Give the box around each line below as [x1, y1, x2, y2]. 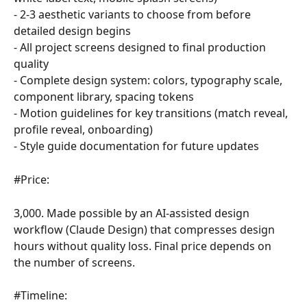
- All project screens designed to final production [14, 40, 269, 56]
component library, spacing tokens [14, 89, 194, 105]
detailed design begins [14, 23, 131, 39]
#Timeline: [14, 288, 67, 304]
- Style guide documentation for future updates [14, 138, 259, 154]
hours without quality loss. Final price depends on [14, 238, 274, 254]
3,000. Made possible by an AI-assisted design [14, 206, 252, 221]
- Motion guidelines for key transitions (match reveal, [14, 106, 291, 121]
